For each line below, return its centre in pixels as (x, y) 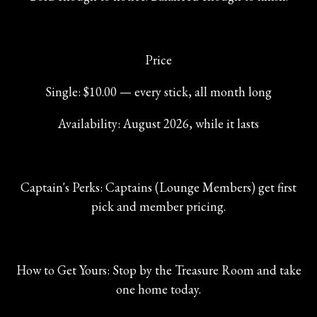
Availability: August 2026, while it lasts (158, 123)
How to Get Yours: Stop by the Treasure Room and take (158, 270)
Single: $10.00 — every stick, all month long (158, 91)
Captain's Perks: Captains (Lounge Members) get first (158, 187)
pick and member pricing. (158, 206)
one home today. (158, 289)
